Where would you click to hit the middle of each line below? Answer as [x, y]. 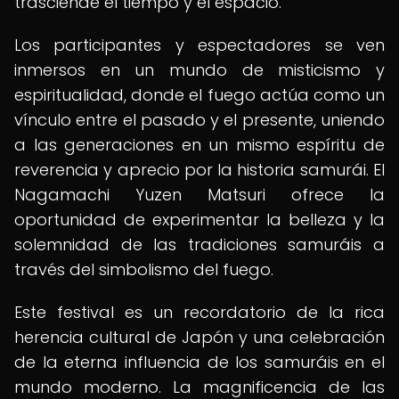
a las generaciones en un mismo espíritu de [199, 145]
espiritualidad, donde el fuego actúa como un [199, 95]
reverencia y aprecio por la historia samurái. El [199, 170]
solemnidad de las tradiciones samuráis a [199, 244]
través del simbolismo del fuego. [144, 269]
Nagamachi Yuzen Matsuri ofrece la [199, 195]
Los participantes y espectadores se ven [199, 45]
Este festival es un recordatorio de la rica [199, 312]
